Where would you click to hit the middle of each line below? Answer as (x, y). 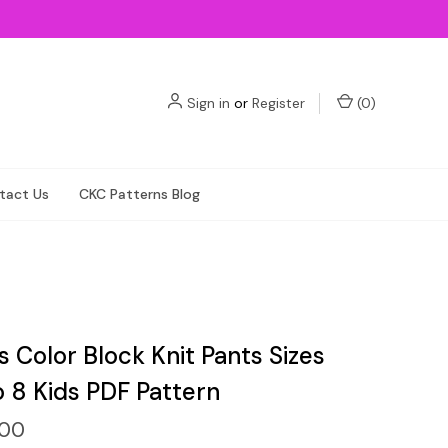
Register (278, 102)
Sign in (208, 102)
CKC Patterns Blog (139, 194)
